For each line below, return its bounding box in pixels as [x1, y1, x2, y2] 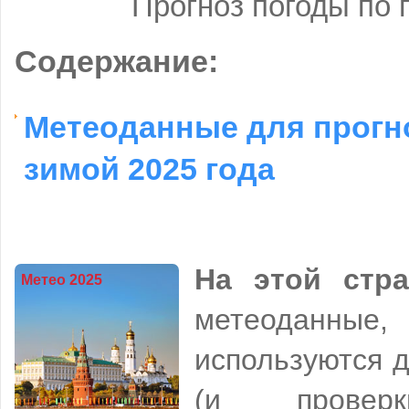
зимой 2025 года [24, 151, 275, 182]
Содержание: [15, 43, 218, 79]
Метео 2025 [21, 272, 102, 288]
